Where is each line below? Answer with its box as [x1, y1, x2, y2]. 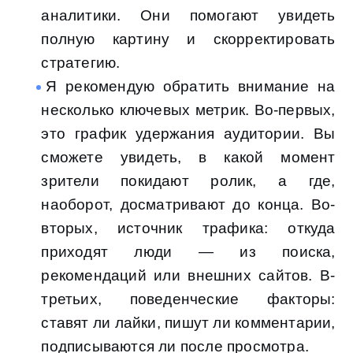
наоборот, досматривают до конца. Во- [41, 196, 336, 214]
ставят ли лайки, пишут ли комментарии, [41, 314, 336, 332]
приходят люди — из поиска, [41, 243, 336, 261]
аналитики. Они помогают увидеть [41, 7, 336, 24]
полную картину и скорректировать [41, 31, 336, 48]
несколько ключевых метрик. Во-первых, [41, 102, 336, 119]
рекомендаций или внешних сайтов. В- [41, 267, 336, 284]
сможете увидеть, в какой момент [41, 149, 336, 166]
